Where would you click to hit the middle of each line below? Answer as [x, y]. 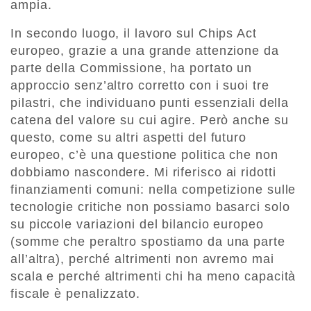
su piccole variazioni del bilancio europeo [137, 225]
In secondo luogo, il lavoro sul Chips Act [134, 34]
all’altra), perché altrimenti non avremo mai [142, 259]
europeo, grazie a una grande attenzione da [145, 51]
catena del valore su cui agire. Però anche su [150, 120]
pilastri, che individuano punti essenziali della [150, 103]
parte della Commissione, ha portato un [132, 68]
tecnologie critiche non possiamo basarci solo [150, 207]
